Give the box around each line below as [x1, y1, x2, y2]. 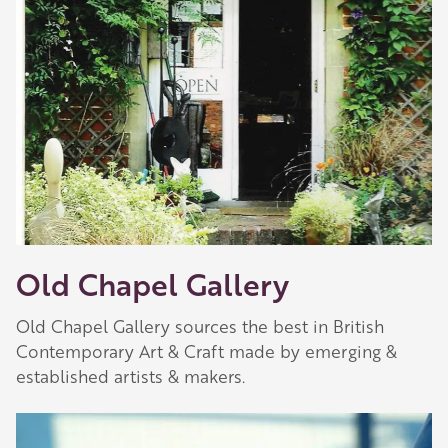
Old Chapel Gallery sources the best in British [16, 315, 384, 337]
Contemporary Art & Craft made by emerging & [16, 340, 397, 362]
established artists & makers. [16, 365, 245, 387]
